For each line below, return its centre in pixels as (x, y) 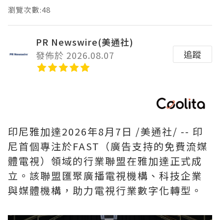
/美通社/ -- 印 (168, 132)
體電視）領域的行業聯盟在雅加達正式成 (105, 161)
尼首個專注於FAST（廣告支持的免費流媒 (108, 146)
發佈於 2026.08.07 (75, 55)
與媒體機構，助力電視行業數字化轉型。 (105, 191)
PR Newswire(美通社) (85, 42)
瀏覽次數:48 (29, 10)
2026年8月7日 (97, 132)
